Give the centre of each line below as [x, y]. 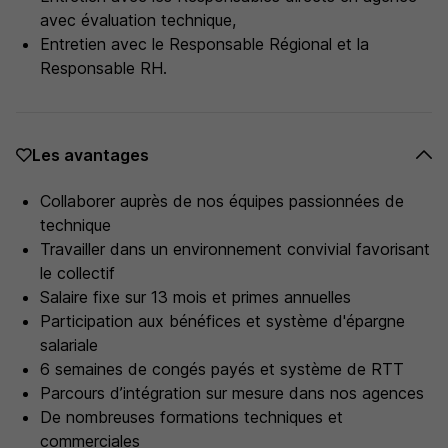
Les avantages [90, 155]
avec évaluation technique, [138, 20]
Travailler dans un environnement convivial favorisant [235, 249]
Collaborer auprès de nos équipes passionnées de [222, 201]
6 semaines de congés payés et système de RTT [222, 369]
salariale [69, 345]
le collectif [77, 273]
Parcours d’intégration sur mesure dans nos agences [232, 393]
